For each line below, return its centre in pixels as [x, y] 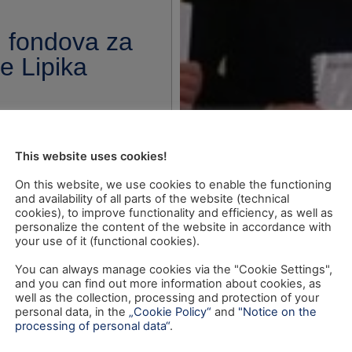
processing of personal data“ [92, 326]
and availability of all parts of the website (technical [152, 198]
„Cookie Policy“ [170, 312]
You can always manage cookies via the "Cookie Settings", [174, 269]
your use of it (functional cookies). [107, 241]
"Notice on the [277, 312]
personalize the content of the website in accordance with [173, 227]
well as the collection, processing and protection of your [167, 297]
